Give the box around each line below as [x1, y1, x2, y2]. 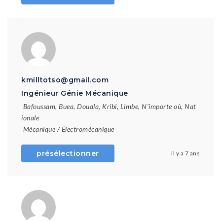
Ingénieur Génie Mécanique [21, 89, 128, 98]
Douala [77, 102, 99, 110]
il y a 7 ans [171, 149, 200, 157]
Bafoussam [23, 102, 55, 110]
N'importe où [142, 102, 181, 110]
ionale [21, 113, 39, 122]
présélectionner [37, 149, 99, 158]
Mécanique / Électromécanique [23, 125, 114, 133]
